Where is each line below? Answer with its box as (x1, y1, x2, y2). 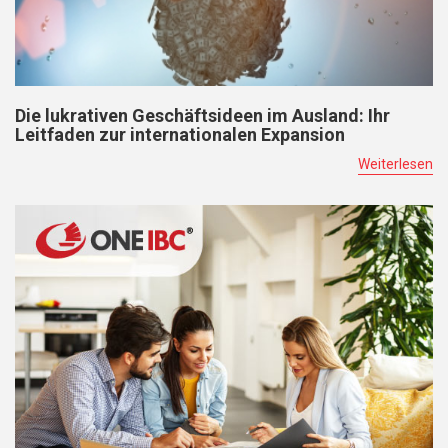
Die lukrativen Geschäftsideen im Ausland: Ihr (15, 105, 390, 127)
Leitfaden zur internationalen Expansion (15, 124, 345, 146)
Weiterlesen (358, 156, 433, 173)
